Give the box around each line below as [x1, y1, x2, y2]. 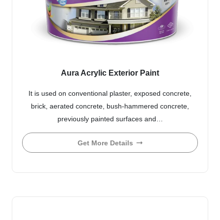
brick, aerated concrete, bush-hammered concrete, [31, 102, 189, 110]
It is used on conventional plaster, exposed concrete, [28, 89, 192, 97]
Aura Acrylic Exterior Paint [61, 68, 159, 77]
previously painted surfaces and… [57, 114, 163, 123]
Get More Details [78, 138, 133, 147]
